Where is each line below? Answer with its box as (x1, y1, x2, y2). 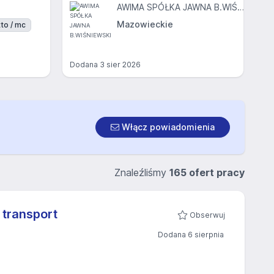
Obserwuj (190, 210, 225, 220)
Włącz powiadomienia (119, 122, 215, 132)
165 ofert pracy (169, 166, 245, 179)
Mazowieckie (117, 19, 173, 29)
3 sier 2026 (100, 60, 141, 69)
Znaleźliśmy (114, 166, 169, 179)
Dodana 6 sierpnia (158, 230, 224, 239)
